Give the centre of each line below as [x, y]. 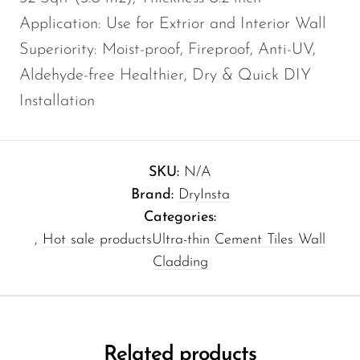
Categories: [180, 218]
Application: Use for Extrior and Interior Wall [173, 25]
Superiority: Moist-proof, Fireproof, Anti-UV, [168, 50]
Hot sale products [97, 240]
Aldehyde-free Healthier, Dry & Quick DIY [165, 76]
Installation [57, 102]
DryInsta [204, 195]
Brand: [154, 195]
